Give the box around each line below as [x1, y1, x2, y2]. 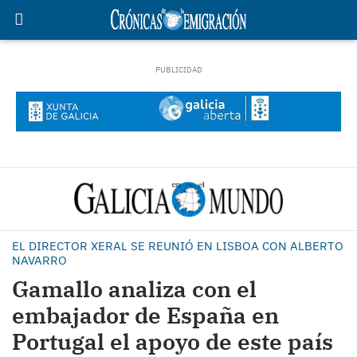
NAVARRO [12, 253, 67, 268]
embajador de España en [12, 300, 279, 330]
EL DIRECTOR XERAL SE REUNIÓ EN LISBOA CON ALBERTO [12, 238, 343, 253]
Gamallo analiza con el [12, 274, 257, 304]
